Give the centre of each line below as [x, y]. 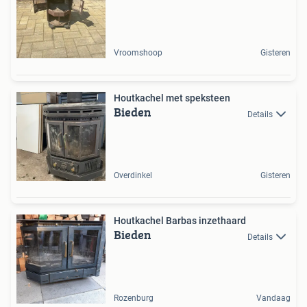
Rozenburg [134, 298]
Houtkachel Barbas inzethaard [180, 221]
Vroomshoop [138, 53]
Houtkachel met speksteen [172, 98]
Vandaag [273, 298]
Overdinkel [133, 176]
